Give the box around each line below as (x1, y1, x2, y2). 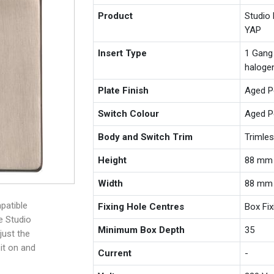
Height (98, 154, 127, 166)
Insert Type (98, 47, 147, 59)
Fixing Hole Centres (98, 201, 185, 212)
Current (98, 247, 132, 259)
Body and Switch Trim (98, 131, 193, 143)
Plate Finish (98, 84, 149, 96)
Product (98, 10, 133, 21)
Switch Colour (98, 108, 160, 119)
